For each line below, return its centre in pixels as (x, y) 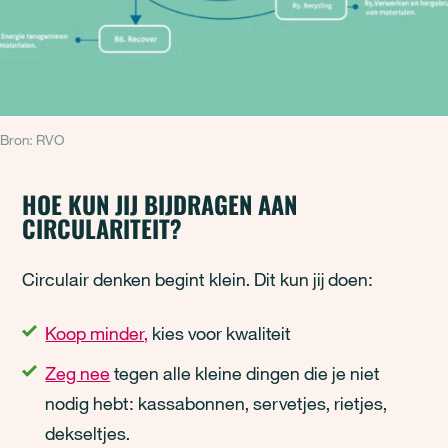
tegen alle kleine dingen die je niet (245, 373)
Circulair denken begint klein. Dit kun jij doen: (198, 279)
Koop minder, (97, 333)
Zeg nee (78, 373)
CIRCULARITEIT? (102, 228)
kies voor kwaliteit (220, 333)
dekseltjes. (88, 433)
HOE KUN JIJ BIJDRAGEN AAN (160, 204)
